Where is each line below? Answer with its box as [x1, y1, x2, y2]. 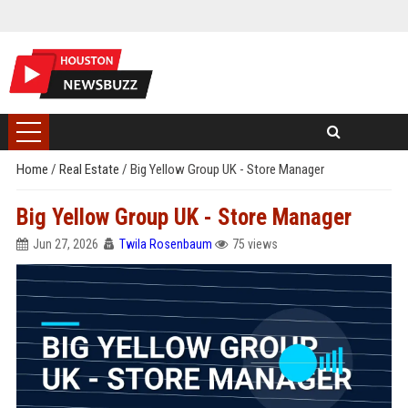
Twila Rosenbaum [118, 237, 212, 251]
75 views [231, 237, 278, 251]
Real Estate [58, 161, 122, 178]
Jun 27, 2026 [32, 237, 98, 251]
